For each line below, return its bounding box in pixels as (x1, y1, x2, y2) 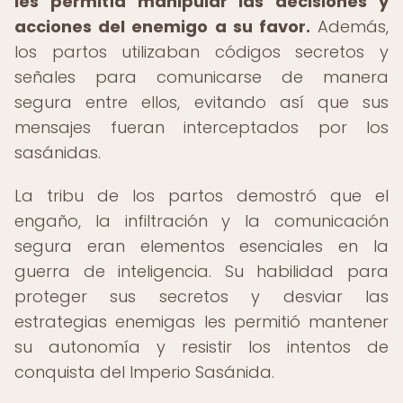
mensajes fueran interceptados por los (14, 116, 389, 139)
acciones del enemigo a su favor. (14, 15, 310, 38)
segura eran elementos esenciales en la (14, 235, 389, 257)
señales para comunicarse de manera (14, 66, 389, 88)
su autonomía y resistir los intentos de (14, 336, 389, 358)
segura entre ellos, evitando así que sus (14, 91, 389, 113)
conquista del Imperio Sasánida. (14, 361, 274, 383)
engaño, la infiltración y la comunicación (14, 210, 389, 232)
